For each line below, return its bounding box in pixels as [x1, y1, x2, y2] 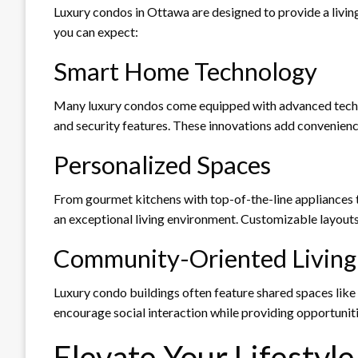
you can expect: [54, 23, 138, 39]
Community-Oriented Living [54, 242, 356, 273]
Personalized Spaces [54, 149, 271, 180]
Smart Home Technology [54, 55, 317, 86]
